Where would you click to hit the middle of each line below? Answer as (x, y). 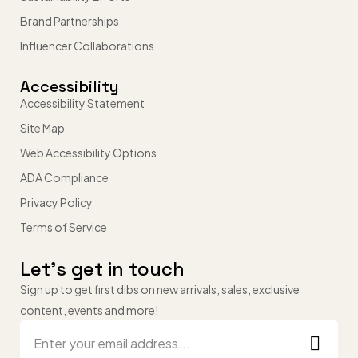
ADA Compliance (64, 177)
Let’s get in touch (102, 268)
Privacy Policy (56, 202)
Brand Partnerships (70, 20)
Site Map (42, 127)
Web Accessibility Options (88, 152)
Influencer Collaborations (87, 45)
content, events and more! (89, 310)
